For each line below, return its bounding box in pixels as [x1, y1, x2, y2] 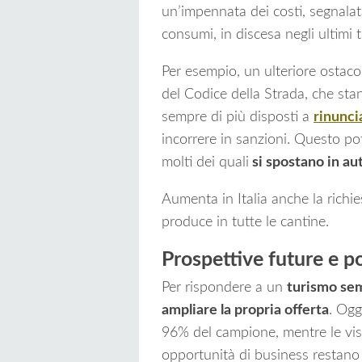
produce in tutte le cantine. [162, 214, 329, 229]
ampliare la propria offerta [162, 302, 329, 318]
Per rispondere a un [162, 280, 287, 295]
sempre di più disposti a [162, 109, 314, 124]
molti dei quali [162, 154, 249, 170]
